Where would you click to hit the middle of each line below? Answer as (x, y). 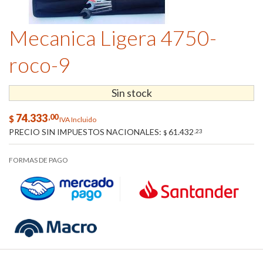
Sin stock (131, 93)
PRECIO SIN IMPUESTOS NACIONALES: (86, 132)
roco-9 (40, 65)
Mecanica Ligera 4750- (113, 38)
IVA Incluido (78, 120)
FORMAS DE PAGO (38, 160)
